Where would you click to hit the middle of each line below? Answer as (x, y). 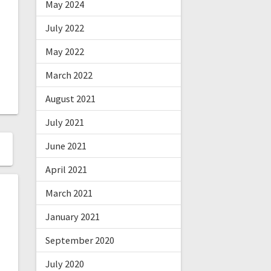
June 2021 (66, 146)
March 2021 (69, 193)
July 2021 (64, 122)
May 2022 (64, 52)
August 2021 (70, 99)
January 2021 (72, 217)
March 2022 (69, 75)
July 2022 (64, 28)
